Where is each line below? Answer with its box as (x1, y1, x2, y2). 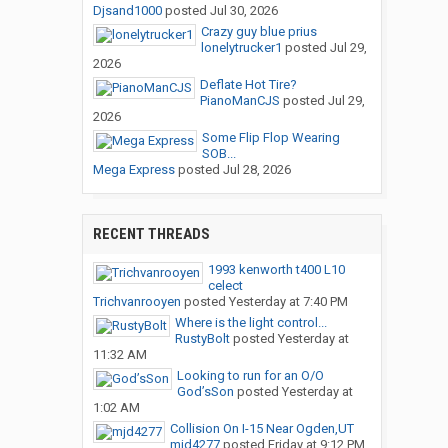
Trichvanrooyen (92, 294, 181, 310)
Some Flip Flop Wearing (201, 130, 340, 146)
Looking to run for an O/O (176, 368, 324, 384)
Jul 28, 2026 (222, 162, 291, 178)
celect (207, 278, 243, 294)
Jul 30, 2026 (209, 3, 278, 19)
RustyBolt (174, 331, 230, 347)
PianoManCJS (199, 93, 280, 109)
